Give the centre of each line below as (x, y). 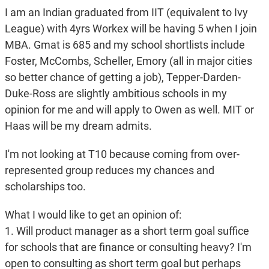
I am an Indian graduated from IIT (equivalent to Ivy (126, 13)
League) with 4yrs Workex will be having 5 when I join (131, 29)
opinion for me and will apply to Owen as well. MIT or (129, 110)
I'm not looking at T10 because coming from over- (122, 154)
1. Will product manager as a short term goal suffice (127, 231)
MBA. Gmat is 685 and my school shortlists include (125, 45)
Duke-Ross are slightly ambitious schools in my (116, 94)
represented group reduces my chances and (109, 171)
